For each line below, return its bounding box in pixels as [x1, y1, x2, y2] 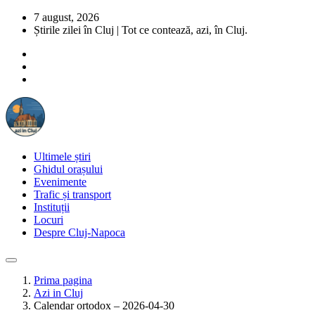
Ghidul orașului [34, 163, 103, 175]
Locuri [34, 214, 63, 226]
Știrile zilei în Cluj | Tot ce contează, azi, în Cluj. [34, 24, 247, 36]
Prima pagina [34, 274, 92, 286]
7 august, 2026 [34, 11, 99, 23]
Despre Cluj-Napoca [34, 226, 125, 238]
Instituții [34, 201, 70, 213]
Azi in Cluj [34, 287, 83, 299]
